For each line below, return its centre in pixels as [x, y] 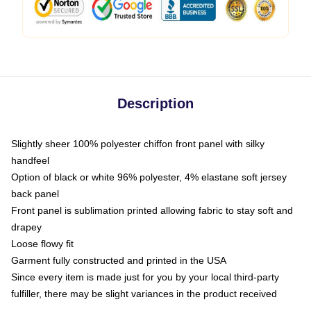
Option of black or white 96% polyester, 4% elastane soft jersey [149, 177]
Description [155, 103]
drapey [26, 227]
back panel [35, 194]
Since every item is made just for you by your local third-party [145, 277]
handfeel [30, 160]
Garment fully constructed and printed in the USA [119, 260]
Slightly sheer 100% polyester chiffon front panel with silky [138, 144]
